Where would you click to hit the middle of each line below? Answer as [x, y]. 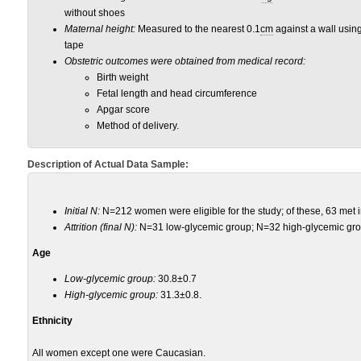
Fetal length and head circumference [177, 93]
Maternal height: [100, 29]
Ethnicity [52, 321]
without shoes [95, 13]
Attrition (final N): [101, 227]
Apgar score [123, 110]
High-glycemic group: [111, 295]
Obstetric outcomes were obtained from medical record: [185, 61]
